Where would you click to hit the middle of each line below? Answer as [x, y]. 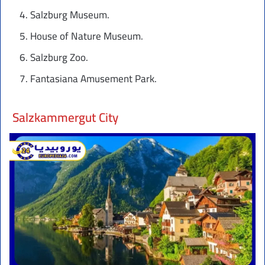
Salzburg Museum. [70, 15]
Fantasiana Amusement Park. [93, 79]
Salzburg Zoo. [59, 58]
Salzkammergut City [66, 117]
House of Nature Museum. [87, 36]
